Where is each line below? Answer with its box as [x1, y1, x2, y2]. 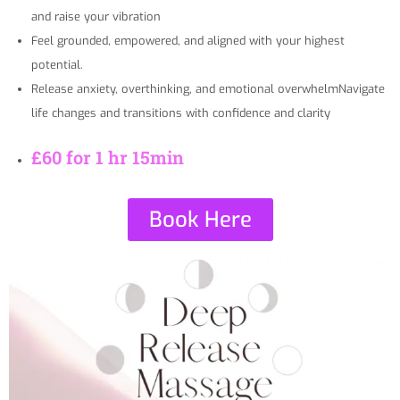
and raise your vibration [31, 8, 161, 24]
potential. [31, 56, 83, 72]
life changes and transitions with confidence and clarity [31, 104, 330, 121]
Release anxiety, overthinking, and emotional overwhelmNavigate [31, 80, 385, 96]
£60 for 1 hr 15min [31, 145, 184, 169]
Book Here [148, 204, 252, 234]
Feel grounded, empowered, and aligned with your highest [31, 32, 345, 48]
